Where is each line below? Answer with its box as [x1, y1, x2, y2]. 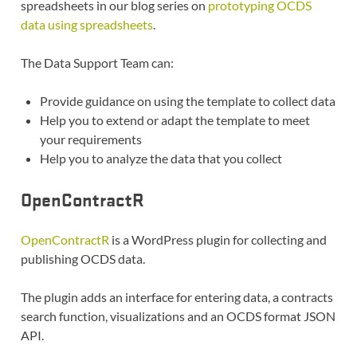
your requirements [39, 131, 142, 147]
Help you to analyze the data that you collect [39, 150, 282, 166]
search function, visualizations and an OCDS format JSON [20, 308, 335, 324]
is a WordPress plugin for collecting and [108, 231, 327, 247]
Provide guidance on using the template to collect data [39, 92, 335, 108]
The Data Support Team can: [20, 54, 174, 70]
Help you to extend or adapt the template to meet [39, 112, 310, 127]
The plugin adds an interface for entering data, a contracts [20, 288, 333, 304]
